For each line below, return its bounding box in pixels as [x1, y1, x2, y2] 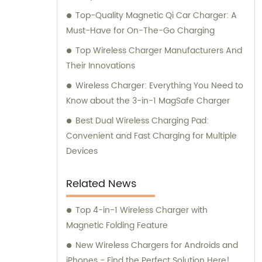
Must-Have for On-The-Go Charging [66, 24, 215, 38]
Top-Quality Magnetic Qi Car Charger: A [75, 9, 237, 23]
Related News [66, 175, 136, 193]
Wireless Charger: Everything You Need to [75, 79, 243, 93]
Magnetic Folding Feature [66, 219, 168, 233]
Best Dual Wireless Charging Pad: [75, 114, 209, 128]
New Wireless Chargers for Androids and [75, 239, 238, 253]
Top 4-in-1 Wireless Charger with [75, 204, 208, 218]
